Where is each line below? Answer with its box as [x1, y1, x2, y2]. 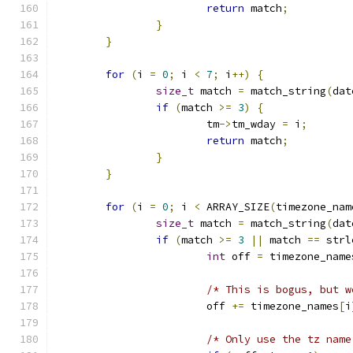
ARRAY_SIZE [200, 200, 269, 214]
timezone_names [244, 299, 339, 313]
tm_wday [232, 117, 282, 131]
